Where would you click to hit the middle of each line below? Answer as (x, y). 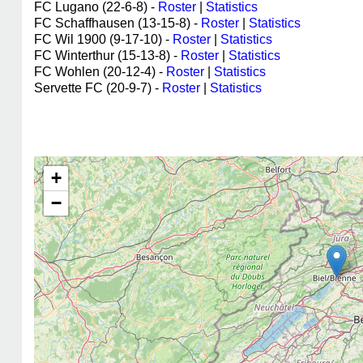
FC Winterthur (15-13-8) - (107, 56)
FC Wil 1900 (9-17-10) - (103, 39)
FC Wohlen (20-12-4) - (100, 72)
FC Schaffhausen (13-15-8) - (117, 23)
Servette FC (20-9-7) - (98, 88)
